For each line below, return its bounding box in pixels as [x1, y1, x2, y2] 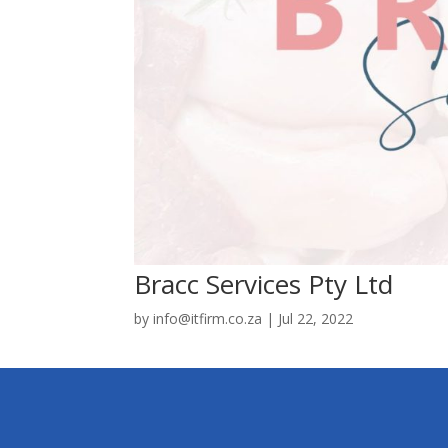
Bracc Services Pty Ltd [134, 265, 394, 302]
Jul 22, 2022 [278, 308, 354, 328]
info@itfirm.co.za [153, 308, 263, 328]
